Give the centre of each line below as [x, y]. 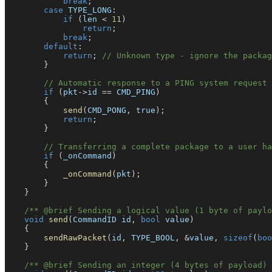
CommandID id [102, 220]
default [61, 47]
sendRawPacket [75, 238]
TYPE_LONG [87, 10]
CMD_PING [134, 92]
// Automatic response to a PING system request [155, 83]
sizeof [238, 238]
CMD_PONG [107, 110]
